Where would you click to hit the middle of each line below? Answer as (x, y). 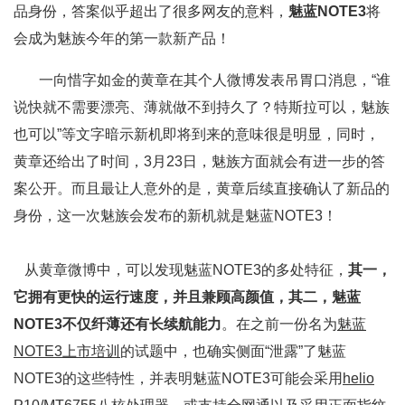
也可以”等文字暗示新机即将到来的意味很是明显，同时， (197, 134)
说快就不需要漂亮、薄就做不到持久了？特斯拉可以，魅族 (202, 107)
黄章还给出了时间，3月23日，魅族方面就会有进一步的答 (199, 161)
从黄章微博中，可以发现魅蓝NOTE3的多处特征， (181, 270)
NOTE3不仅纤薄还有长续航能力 (118, 324)
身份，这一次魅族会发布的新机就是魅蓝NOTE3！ (175, 216)
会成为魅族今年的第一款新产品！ (122, 38)
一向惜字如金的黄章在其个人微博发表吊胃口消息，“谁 (211, 80)
